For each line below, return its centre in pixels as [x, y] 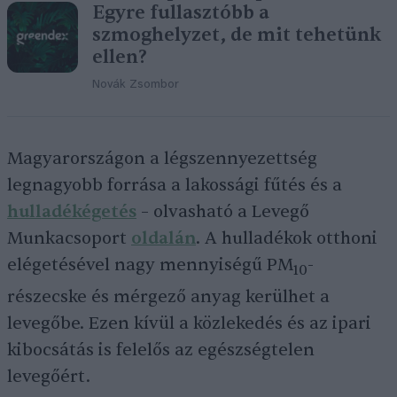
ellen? [120, 58]
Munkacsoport [69, 239]
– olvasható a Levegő [223, 212]
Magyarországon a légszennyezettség [162, 159]
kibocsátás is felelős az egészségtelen [161, 350]
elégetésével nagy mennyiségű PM [150, 265]
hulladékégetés [72, 212]
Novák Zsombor [136, 85]
